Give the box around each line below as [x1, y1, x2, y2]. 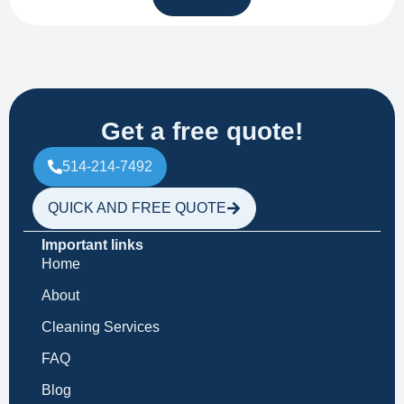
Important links [41, 237, 143, 253]
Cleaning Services [41, 319, 160, 335]
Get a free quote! [101, 117, 303, 146]
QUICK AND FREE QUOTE [48, 200, 226, 216]
